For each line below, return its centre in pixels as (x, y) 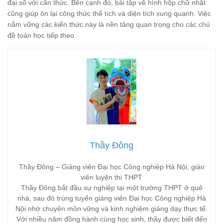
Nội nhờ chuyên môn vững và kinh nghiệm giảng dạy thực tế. (111, 209)
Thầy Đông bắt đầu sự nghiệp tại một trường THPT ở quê (111, 188)
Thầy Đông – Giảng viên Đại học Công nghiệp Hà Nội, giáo (111, 167)
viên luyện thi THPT (111, 177)
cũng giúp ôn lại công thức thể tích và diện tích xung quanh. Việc (109, 13)
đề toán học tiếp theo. (42, 35)
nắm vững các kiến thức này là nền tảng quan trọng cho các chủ (109, 24)
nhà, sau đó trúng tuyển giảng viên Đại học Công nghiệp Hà (111, 198)
